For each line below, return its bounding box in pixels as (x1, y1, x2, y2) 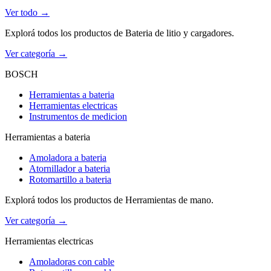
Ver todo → (5, 7, 50, 18)
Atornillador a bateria (29, 163, 110, 174)
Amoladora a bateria (29, 152, 106, 163)
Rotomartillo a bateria (29, 174, 111, 184)
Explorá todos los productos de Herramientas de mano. (5, 195, 214, 205)
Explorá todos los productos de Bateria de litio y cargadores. (5, 28, 234, 38)
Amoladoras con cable (29, 256, 114, 267)
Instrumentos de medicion (29, 111, 127, 122)
